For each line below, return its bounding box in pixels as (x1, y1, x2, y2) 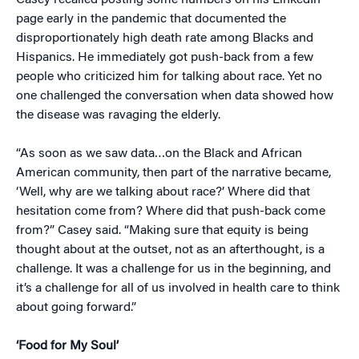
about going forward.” (16, 301, 136, 314)
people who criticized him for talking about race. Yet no (16, 71, 322, 83)
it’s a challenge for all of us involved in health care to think (16, 282, 340, 295)
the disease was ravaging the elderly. (16, 109, 220, 122)
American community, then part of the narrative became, (16, 167, 331, 179)
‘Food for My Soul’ (16, 340, 119, 353)
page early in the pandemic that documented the (16, 13, 286, 26)
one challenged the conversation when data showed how (16, 90, 333, 103)
